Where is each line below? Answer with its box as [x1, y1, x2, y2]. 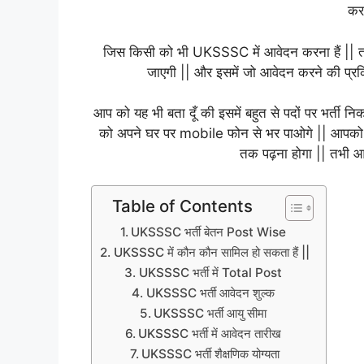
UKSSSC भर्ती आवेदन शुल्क [145, 284, 278, 301]
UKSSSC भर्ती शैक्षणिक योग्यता [141, 345, 280, 362]
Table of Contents [112, 195, 253, 216]
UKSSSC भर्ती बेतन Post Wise [131, 223, 290, 240]
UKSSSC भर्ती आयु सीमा [154, 305, 271, 321]
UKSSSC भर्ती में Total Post [138, 264, 285, 280]
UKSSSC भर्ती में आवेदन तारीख [138, 325, 285, 341]
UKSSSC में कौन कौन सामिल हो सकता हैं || [113, 244, 310, 260]
